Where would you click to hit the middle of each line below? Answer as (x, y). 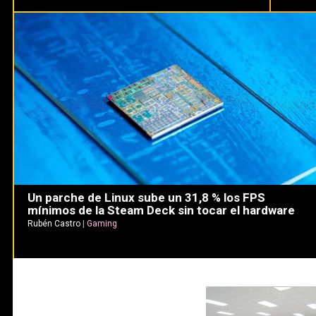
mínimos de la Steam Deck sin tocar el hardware (161, 211)
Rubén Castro (54, 224)
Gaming (102, 224)
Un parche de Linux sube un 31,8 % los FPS (146, 198)
